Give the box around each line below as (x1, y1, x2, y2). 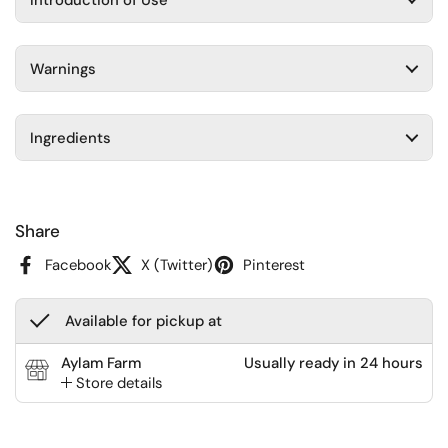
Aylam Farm (61, 352, 141, 373)
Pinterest (243, 254, 305, 275)
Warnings (29, 58, 96, 79)
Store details (76, 372, 162, 393)
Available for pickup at (64, 310, 222, 331)
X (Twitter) (141, 254, 213, 275)
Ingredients (29, 127, 111, 148)
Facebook (45, 254, 111, 275)
